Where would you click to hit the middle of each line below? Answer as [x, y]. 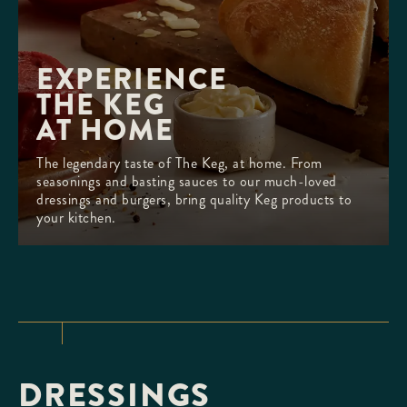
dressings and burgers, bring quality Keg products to [194, 199]
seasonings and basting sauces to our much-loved [187, 181]
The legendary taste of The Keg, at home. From [179, 163]
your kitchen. [76, 218]
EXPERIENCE [136, 79]
